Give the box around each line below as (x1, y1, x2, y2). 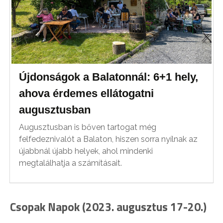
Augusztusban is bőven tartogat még (19, 122, 157, 132)
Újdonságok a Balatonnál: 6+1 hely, (19, 70, 199, 83)
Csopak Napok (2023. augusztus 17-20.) (10, 198, 207, 216)
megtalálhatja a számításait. (19, 158, 122, 168)
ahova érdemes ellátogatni (19, 87, 154, 100)
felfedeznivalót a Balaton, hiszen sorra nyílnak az (19, 134, 198, 144)
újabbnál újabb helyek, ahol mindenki (19, 146, 153, 156)
